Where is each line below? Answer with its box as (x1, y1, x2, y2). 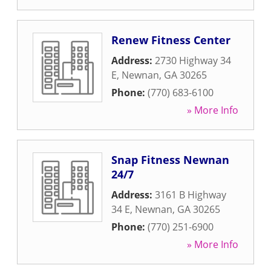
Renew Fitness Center (111, 33, 230, 47)
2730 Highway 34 (155, 54, 231, 67)
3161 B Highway (155, 188, 226, 201)
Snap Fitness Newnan (111, 152, 229, 167)
